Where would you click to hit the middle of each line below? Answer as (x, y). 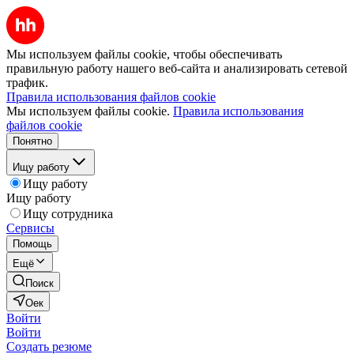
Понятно (32, 141)
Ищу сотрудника (68, 214)
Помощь (32, 244)
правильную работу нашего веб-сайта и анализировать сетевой (177, 68)
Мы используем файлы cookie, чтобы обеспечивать (144, 54)
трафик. (27, 83)
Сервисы (30, 228)
